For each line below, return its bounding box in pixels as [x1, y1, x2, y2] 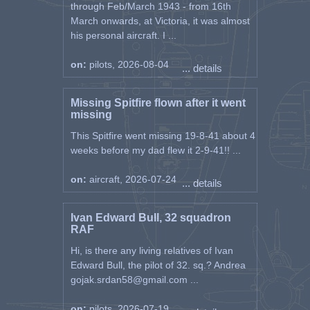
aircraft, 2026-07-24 [89, 174, 176, 185]
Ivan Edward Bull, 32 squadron [70, 212, 231, 224]
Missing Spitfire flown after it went [70, 97, 246, 109]
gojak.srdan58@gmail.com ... [70, 274, 199, 285]
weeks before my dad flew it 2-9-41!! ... [70, 145, 241, 156]
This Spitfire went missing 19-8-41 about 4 [70, 130, 255, 141]
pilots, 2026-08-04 [89, 59, 169, 70]
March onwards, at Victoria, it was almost [70, 15, 250, 26]
